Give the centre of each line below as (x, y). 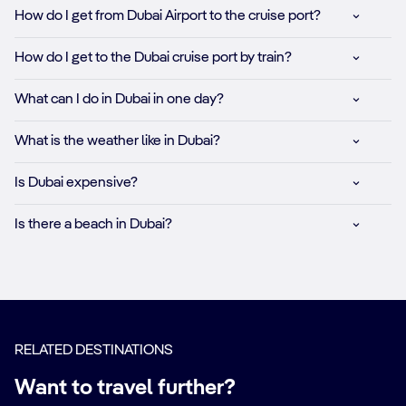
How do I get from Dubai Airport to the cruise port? (168, 16)
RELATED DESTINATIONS (94, 350)
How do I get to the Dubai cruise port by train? (153, 58)
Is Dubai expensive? (76, 183)
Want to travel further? (125, 388)
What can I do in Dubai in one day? (119, 99)
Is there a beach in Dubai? (93, 224)
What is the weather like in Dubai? (117, 141)
